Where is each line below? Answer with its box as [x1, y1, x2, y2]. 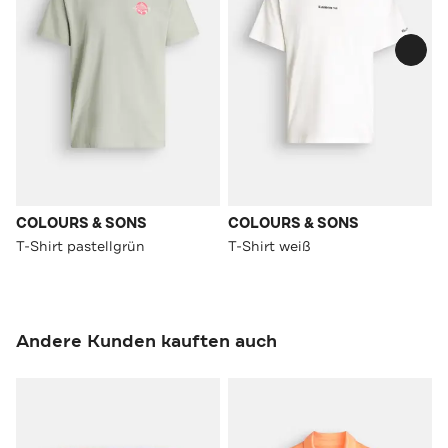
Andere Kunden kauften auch [16, 328, 277, 353]
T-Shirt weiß [228, 236, 311, 255]
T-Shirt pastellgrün [16, 236, 145, 255]
